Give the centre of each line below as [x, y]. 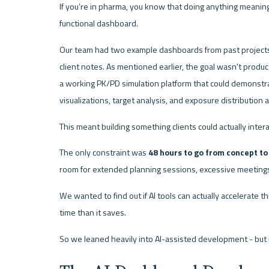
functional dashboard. [98, 24]
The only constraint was [104, 153]
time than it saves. [92, 213]
